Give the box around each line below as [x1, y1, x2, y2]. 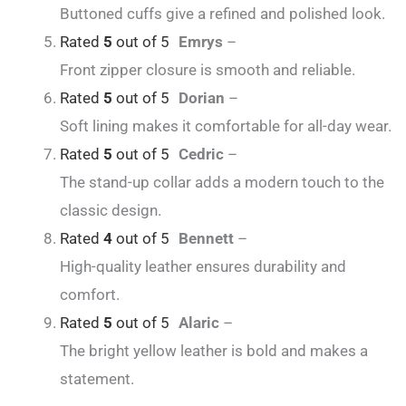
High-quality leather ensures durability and [60, 257, 346, 276]
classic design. [60, 201, 161, 220]
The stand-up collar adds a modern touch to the [60, 173, 384, 192]
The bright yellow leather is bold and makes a [60, 342, 368, 361]
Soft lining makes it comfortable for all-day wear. [60, 117, 391, 136]
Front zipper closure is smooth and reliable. [60, 61, 355, 80]
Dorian [179, 89, 228, 108]
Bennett [179, 229, 237, 248]
